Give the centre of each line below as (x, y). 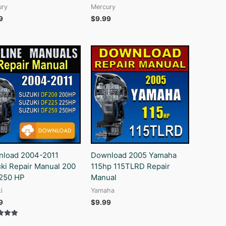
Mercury (103, 7)
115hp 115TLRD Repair (131, 166)
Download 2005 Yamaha (134, 155)
